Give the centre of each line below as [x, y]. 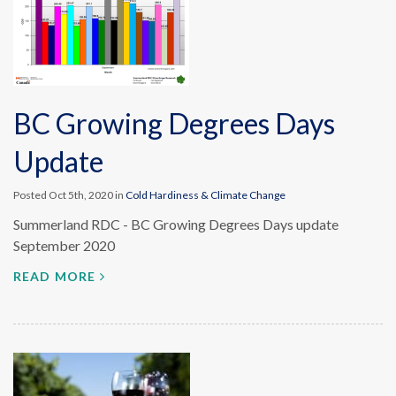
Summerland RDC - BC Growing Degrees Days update [176, 224]
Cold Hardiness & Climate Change [206, 195]
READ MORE [55, 276]
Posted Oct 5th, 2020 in [69, 195]
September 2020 [64, 245]
